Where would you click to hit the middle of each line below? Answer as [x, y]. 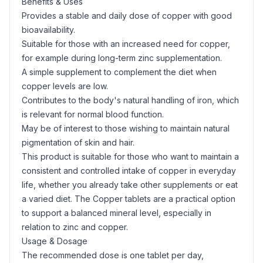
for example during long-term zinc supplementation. [122, 58]
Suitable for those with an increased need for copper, [126, 44]
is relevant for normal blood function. [93, 114]
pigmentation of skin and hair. [78, 142]
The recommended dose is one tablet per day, [113, 255]
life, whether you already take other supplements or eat [130, 185]
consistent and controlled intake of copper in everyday [129, 171]
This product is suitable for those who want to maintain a [130, 156]
